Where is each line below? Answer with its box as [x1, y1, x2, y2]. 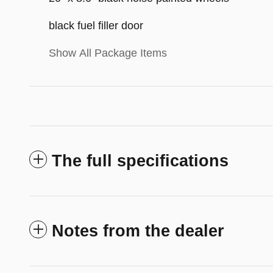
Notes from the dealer [52, 221, 224, 240]
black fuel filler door [49, 19, 143, 32]
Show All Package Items [49, 46, 167, 59]
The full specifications [52, 151, 229, 170]
